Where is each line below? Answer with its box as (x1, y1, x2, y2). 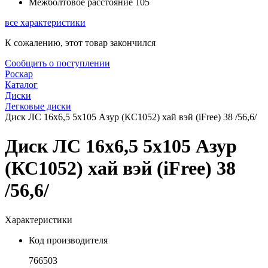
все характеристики (5, 17, 86, 28)
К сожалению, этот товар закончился (5, 38, 156, 48)
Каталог (5, 80, 38, 90)
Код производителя (29, 234, 108, 245)
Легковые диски (5, 101, 71, 111)
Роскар (5, 69, 33, 79)
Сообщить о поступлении (5, 58, 110, 68)
